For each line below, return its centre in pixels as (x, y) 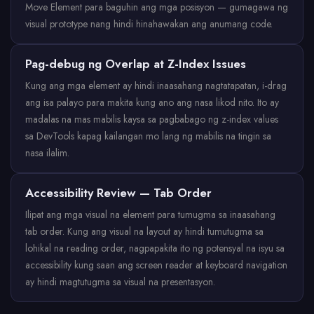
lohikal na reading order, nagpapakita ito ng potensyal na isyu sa (155, 248)
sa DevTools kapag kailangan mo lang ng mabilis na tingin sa (148, 136)
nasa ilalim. (47, 153)
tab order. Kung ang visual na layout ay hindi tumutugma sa (144, 231)
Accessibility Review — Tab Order (118, 193)
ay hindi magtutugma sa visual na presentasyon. (120, 282)
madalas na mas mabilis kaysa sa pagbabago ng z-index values (152, 119)
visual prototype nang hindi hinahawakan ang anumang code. (149, 24)
